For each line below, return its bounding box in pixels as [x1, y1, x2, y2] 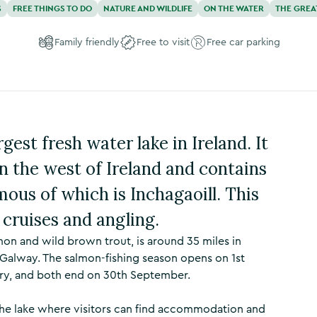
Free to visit [136, 38, 190, 47]
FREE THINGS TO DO [13, 3, 92, 14]
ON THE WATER [204, 3, 264, 14]
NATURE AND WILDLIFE [103, 3, 192, 14]
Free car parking [206, 38, 280, 47]
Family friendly [54, 38, 120, 47]
